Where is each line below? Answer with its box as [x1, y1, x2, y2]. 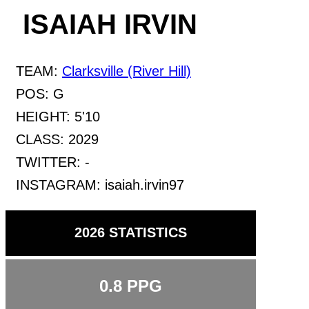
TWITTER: [16, 154, 85, 170]
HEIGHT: [16, 108, 74, 124]
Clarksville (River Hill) [62, 63, 191, 79]
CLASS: [16, 131, 68, 147]
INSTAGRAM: [16, 177, 105, 192]
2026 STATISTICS [74, 225, 187, 241]
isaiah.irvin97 [105, 177, 184, 192]
